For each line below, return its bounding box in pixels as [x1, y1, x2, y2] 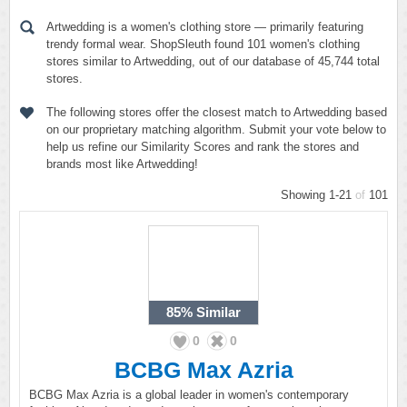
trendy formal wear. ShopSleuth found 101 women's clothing [46, 37, 360, 51]
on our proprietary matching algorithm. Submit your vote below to [46, 123, 386, 136]
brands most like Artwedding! [46, 157, 198, 171]
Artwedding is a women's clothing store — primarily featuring [46, 20, 363, 34]
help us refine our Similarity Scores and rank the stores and [46, 140, 359, 154]
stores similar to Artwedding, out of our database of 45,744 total [46, 55, 380, 68]
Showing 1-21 [281, 188, 355, 202]
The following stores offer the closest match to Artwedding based [46, 105, 387, 119]
